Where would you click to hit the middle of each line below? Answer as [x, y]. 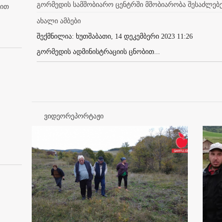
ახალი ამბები [59, 21]
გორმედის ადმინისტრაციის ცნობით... [98, 52]
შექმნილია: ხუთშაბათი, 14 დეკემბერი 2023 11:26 [115, 36]
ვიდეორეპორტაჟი [74, 116]
